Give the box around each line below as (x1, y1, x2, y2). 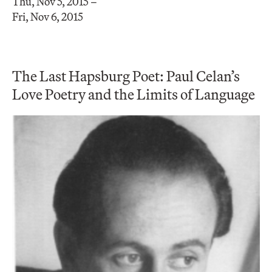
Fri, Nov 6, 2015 (12, 10, 83, 24)
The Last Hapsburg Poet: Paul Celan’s (12, 67, 240, 86)
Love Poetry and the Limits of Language (12, 85, 255, 104)
